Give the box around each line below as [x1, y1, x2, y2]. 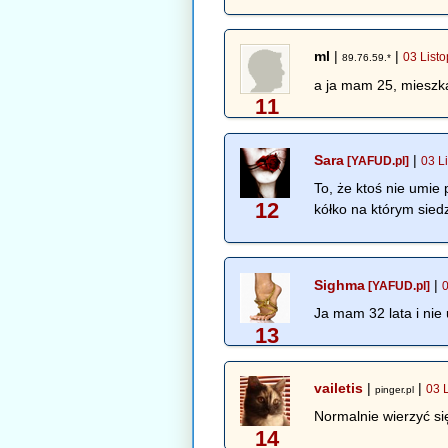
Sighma [314, 276, 366, 293]
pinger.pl [375, 384, 415, 396]
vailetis [314, 380, 364, 397]
